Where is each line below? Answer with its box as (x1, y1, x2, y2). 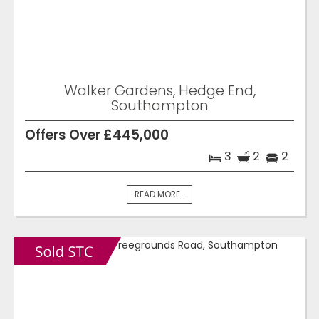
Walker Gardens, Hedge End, (63, 80, 256, 100)
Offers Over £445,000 (25, 125, 169, 144)
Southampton (110, 95, 209, 115)
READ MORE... (135, 188, 184, 200)
